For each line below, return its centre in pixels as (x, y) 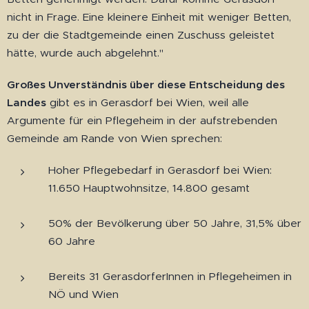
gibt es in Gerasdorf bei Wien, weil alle (148, 103)
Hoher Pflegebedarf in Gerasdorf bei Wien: (160, 170)
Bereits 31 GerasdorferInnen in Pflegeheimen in (170, 277)
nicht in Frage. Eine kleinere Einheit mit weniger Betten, (149, 17)
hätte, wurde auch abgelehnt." (85, 53)
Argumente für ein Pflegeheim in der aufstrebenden (142, 121)
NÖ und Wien (83, 295)
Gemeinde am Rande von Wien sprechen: (114, 139)
